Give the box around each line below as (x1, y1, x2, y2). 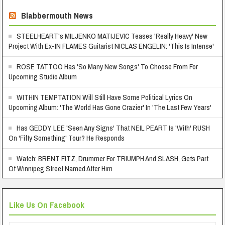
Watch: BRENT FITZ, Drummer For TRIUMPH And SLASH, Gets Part (17, 153, 209, 164)
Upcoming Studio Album (9, 71, 77, 82)
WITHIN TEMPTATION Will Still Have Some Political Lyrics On (17, 92, 193, 102)
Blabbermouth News (21, 10, 93, 21)
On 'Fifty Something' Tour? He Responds (9, 133, 125, 143)
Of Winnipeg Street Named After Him (9, 163, 113, 174)
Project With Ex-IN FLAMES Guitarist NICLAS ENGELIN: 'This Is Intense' (9, 41, 214, 51)
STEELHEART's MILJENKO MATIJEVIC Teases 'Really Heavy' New (17, 31, 208, 41)
